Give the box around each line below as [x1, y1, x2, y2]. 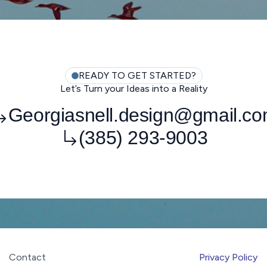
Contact [8, 252, 46, 263]
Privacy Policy [199, 252, 258, 263]
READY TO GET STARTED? [78, 70, 196, 82]
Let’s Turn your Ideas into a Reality [60, 83, 207, 95]
